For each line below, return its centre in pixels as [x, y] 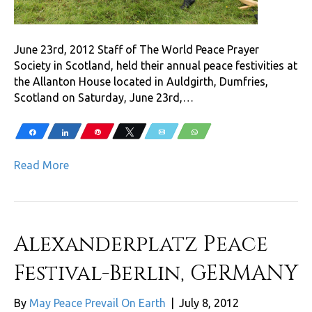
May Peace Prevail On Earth [97, 303]
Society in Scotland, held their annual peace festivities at [156, 65]
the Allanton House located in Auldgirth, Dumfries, [141, 81]
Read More [41, 165]
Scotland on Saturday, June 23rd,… [104, 97]
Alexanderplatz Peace [141, 244]
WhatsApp [220, 131]
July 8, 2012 [209, 303]
